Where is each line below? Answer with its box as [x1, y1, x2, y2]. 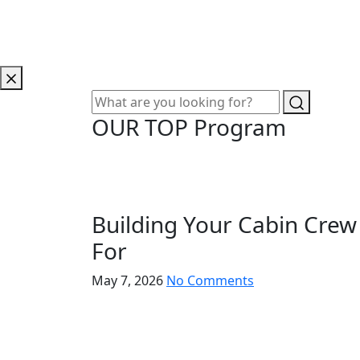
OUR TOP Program [92, 111, 286, 142]
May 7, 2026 [92, 271, 166, 289]
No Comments [166, 271, 254, 289]
